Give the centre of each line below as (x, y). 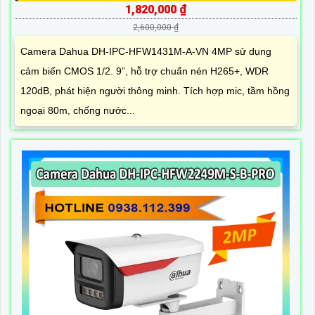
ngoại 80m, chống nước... (78, 111)
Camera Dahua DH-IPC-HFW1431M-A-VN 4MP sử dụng (146, 52)
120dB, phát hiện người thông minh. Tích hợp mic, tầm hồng (155, 91)
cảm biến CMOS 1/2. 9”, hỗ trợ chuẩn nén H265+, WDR (144, 71)
